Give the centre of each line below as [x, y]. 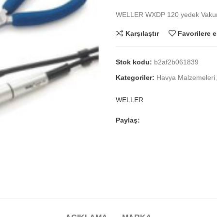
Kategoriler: [135, 77]
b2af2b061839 [176, 62]
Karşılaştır [142, 33]
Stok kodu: [135, 62]
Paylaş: [128, 120]
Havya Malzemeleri [186, 77]
